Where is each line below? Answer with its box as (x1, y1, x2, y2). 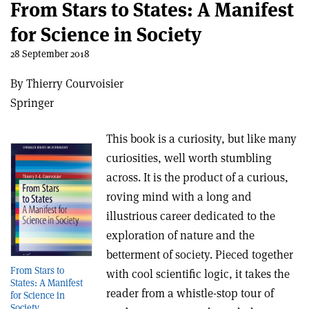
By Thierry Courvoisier (10, 76, 123, 91)
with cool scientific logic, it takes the (106, 266, 290, 281)
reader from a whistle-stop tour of (106, 286, 275, 301)
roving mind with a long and (106, 189, 252, 204)
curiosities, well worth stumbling (106, 150, 272, 166)
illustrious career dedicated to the (106, 208, 276, 223)
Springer (10, 95, 54, 110)
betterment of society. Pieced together (106, 247, 294, 262)
